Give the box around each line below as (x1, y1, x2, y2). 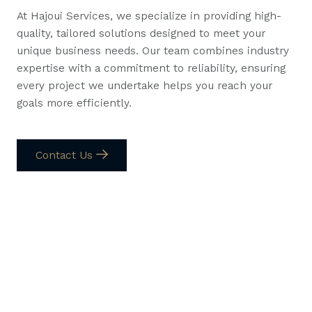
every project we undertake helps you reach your (17, 78, 272, 92)
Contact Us (36, 148, 96, 162)
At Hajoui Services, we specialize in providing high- (17, 8, 281, 22)
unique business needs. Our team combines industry (17, 43, 289, 57)
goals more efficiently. (17, 95, 132, 109)
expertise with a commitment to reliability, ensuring (17, 61, 286, 75)
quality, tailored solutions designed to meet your (17, 26, 265, 40)
